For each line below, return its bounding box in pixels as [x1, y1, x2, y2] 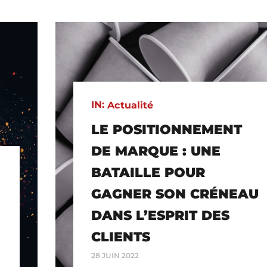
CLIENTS [91, 228, 150, 245]
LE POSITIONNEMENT [91, 121, 242, 138]
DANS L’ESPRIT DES [91, 207, 229, 223]
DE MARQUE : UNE [91, 142, 221, 159]
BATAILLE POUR [91, 164, 205, 181]
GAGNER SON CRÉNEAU [91, 185, 259, 202]
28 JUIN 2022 [91, 250, 139, 260]
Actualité [107, 99, 154, 111]
